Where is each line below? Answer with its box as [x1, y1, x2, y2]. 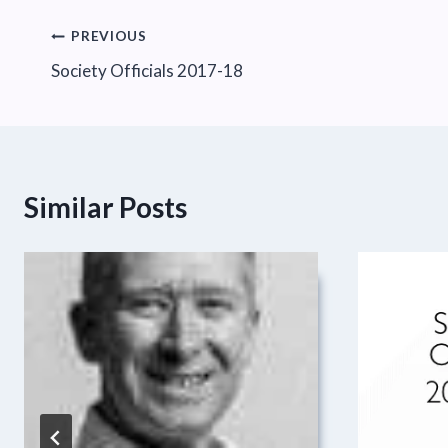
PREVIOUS [71, 28, 147, 45]
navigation [50, 66, 184, 101]
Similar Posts [24, 189, 187, 224]
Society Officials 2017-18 [51, 59, 243, 81]
